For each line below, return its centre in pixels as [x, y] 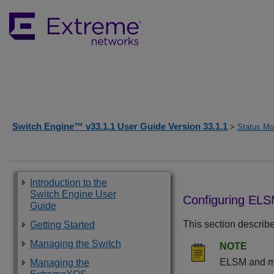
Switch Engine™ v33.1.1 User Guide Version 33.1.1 [120, 126]
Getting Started [62, 225]
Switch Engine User [73, 194]
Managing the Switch [76, 244]
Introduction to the [68, 183]
